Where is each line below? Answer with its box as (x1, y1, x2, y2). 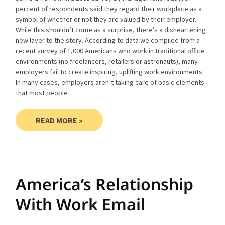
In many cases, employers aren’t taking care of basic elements (16, 78, 205, 87)
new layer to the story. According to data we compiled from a (16, 36, 200, 45)
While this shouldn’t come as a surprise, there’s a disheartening (16, 25, 206, 35)
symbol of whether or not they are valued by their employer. (16, 15, 197, 24)
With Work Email (16, 193, 146, 215)
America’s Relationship (16, 173, 194, 195)
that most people (16, 88, 68, 98)
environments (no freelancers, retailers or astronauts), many (16, 57, 198, 66)
